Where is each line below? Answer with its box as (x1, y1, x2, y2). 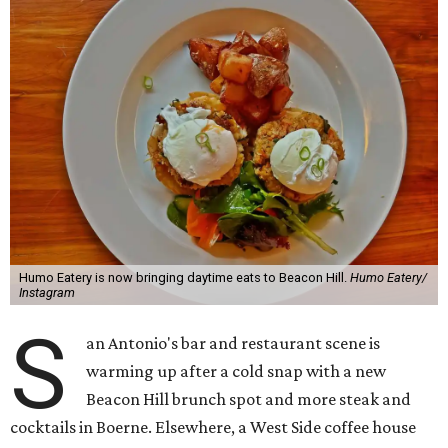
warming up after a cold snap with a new (86, 361, 387, 381)
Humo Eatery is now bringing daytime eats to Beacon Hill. (18, 270, 350, 285)
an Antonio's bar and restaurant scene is (86, 333, 381, 353)
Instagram (18, 285, 75, 300)
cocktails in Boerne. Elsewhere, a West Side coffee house (10, 417, 416, 437)
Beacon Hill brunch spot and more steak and (86, 389, 412, 409)
